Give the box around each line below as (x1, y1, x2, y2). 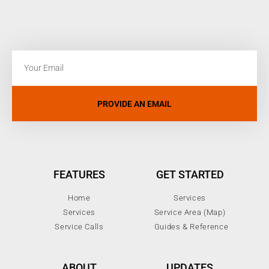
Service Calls (55, 222, 104, 232)
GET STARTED (156, 168, 224, 181)
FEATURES (53, 168, 105, 181)
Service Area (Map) (154, 208, 226, 217)
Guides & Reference (154, 222, 229, 232)
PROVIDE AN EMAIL (97, 98, 172, 109)
